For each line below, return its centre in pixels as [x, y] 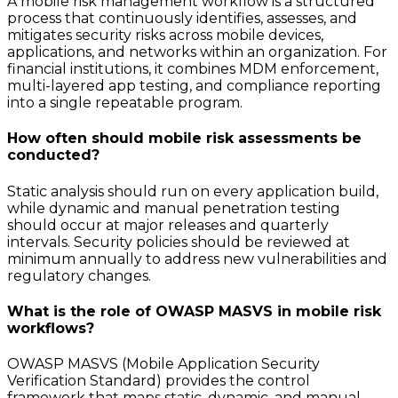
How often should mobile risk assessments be [184, 139]
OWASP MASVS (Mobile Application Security [163, 364]
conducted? [53, 155]
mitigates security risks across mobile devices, [165, 35]
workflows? [51, 328]
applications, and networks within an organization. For [197, 52]
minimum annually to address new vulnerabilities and [197, 259]
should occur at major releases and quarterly [168, 225]
